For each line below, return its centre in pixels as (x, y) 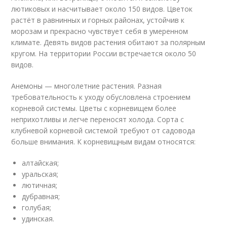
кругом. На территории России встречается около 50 (104, 53)
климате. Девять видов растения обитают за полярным (108, 42)
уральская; (40, 174)
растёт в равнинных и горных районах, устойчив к (98, 20)
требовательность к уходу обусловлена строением (101, 97)
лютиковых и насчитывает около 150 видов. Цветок (102, 9)
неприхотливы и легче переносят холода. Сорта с (98, 119)
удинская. (38, 219)
